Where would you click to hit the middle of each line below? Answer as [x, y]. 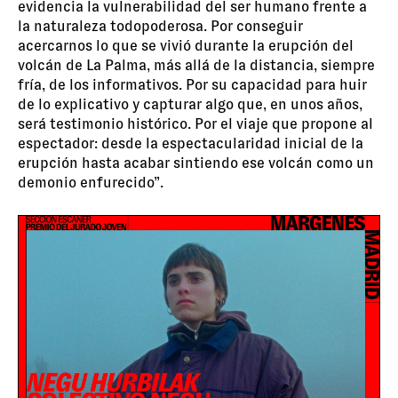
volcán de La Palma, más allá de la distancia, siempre [196, 66]
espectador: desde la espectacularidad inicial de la [191, 144]
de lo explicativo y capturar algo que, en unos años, [190, 105]
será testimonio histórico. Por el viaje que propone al [195, 124]
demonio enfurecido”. [91, 183]
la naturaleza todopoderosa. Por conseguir [160, 27]
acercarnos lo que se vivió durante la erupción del [186, 46]
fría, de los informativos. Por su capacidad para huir [192, 85]
